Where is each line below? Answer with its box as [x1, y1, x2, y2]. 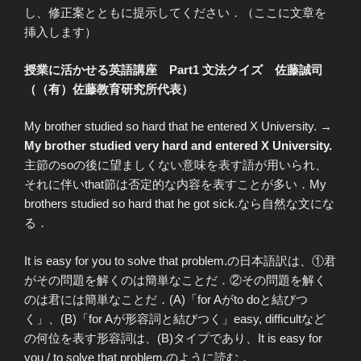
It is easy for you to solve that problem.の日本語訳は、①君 [24, 253, 336, 268]
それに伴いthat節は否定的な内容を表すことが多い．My [24, 177, 326, 192]
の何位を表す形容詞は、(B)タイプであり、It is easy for [24, 330, 322, 345]
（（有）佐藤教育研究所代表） [24, 81, 193, 96]
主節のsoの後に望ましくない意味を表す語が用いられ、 [24, 158, 327, 172]
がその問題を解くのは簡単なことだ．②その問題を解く [24, 272, 326, 287]
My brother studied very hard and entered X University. [24, 139, 332, 153]
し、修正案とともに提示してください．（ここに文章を [24, 6, 326, 20]
